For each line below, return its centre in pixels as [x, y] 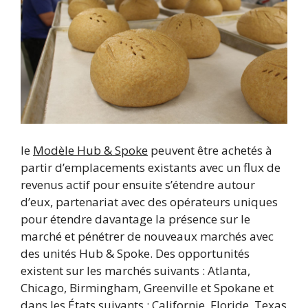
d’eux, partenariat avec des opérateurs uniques [149, 201]
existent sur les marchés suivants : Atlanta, [135, 270]
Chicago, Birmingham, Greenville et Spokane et [147, 287]
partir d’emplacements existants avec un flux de [151, 167]
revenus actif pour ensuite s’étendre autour [138, 184]
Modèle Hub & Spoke [90, 150]
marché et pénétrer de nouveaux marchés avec [147, 236]
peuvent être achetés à [210, 150]
